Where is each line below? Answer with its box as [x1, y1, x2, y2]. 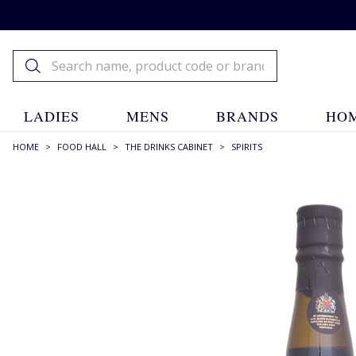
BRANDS [216, 106, 280, 126]
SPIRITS [231, 141, 262, 153]
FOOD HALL [57, 141, 106, 153]
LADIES [23, 106, 79, 126]
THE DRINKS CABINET [125, 141, 213, 153]
